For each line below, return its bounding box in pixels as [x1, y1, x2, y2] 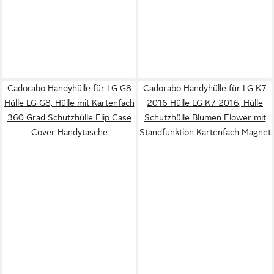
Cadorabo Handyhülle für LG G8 [7, 83, 131, 93]
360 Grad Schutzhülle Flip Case [7, 112, 131, 122]
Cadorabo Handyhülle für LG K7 [143, 83, 267, 93]
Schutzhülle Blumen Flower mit [144, 112, 266, 122]
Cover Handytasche [31, 127, 108, 137]
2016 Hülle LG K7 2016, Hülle [147, 97, 263, 108]
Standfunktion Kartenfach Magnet [139, 127, 271, 137]
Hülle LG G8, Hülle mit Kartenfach [4, 97, 135, 108]
